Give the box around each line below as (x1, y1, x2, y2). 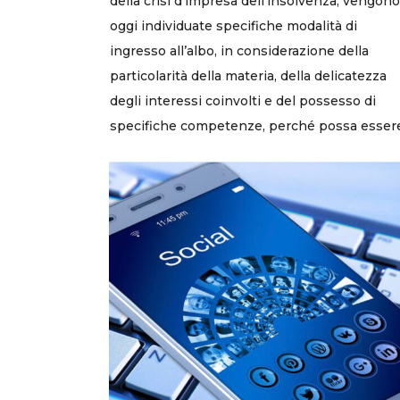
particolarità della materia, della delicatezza (110, 67, 387, 84)
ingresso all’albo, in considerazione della (110, 42, 369, 59)
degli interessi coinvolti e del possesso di (110, 92, 376, 109)
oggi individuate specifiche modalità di (110, 17, 357, 34)
